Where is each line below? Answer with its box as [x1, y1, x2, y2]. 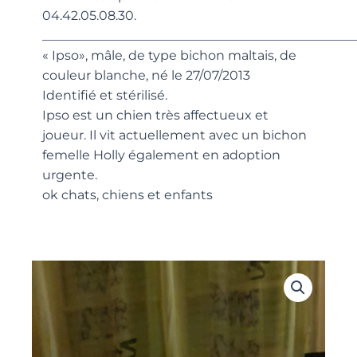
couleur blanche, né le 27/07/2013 [42, 68, 251, 84]
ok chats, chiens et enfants [42, 187, 214, 203]
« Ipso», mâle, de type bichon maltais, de [42, 48, 297, 64]
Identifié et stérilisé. [42, 88, 168, 104]
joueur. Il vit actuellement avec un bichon [42, 127, 308, 143]
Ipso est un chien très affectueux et [42, 108, 269, 124]
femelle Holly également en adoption [42, 147, 281, 163]
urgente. [42, 167, 98, 183]
